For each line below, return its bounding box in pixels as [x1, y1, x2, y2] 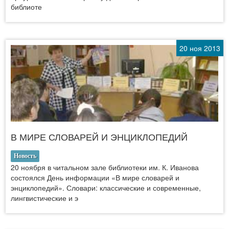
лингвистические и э [11, 192, 78, 203]
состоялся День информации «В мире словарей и [11, 172, 179, 182]
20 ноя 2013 [179, 42, 220, 53]
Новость [14, 152, 36, 159]
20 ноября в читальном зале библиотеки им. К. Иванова [11, 162, 199, 172]
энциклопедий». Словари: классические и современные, [11, 182, 201, 193]
